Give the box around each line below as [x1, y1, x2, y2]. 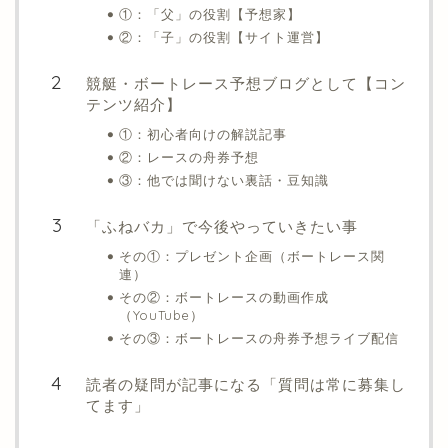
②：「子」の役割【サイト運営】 [119, 28, 329, 45]
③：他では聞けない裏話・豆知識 [119, 171, 329, 188]
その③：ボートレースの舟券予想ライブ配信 [119, 329, 399, 346]
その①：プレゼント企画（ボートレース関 [119, 247, 385, 264]
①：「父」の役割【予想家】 [119, 5, 301, 22]
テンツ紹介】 [86, 94, 182, 114]
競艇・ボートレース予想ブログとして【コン [86, 73, 406, 93]
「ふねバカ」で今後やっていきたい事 [86, 216, 358, 236]
